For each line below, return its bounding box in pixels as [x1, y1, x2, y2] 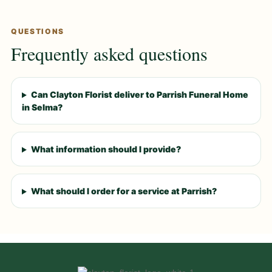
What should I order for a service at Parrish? [30, 186, 217, 197]
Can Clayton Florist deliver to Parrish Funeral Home [30, 89, 248, 100]
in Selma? [22, 102, 63, 113]
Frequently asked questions [11, 41, 208, 66]
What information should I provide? [30, 144, 181, 155]
